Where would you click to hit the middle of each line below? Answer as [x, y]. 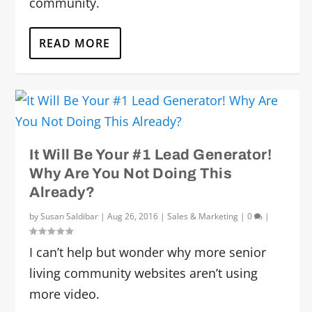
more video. [65, 294]
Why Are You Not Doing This [131, 173]
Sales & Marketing [203, 216]
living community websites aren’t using [144, 273]
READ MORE [75, 43]
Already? [62, 192]
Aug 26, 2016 [133, 216]
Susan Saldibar [70, 216]
